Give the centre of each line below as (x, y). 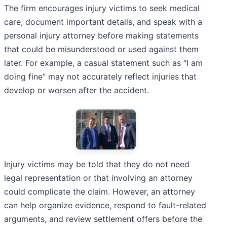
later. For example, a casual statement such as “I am (103, 63)
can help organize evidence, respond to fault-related (105, 205)
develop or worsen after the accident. (77, 90)
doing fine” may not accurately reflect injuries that (100, 76)
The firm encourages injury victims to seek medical (102, 8)
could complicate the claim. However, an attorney (100, 191)
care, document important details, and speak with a (103, 22)
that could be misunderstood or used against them (101, 49)
